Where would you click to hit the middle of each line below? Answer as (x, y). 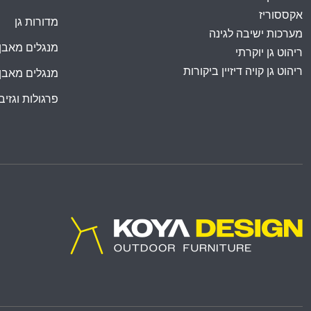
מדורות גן (36, 22)
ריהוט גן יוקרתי (269, 52)
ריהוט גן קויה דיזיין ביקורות (243, 71)
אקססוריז (281, 15)
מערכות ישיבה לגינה (256, 34)
